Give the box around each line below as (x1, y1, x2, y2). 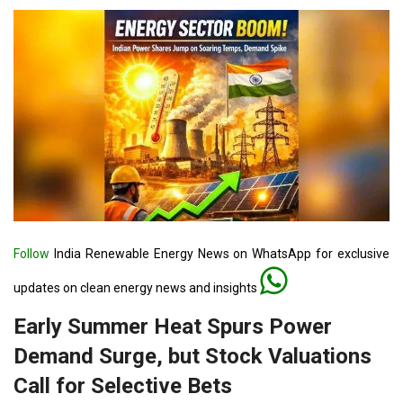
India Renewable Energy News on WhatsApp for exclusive (49, 246, 390, 262)
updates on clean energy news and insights (13, 281, 260, 296)
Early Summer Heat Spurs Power (13, 314, 332, 340)
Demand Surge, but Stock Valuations (13, 344, 372, 370)
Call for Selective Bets (13, 373, 232, 399)
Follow (13, 246, 49, 262)
